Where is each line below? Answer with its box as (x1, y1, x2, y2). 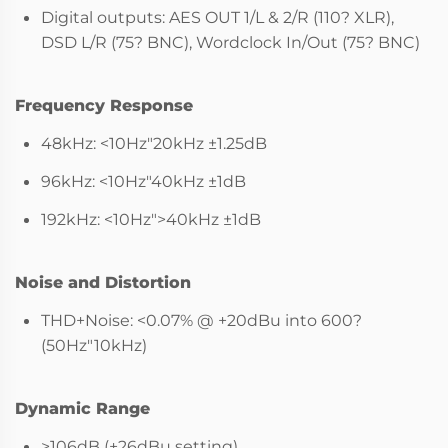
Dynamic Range (15, 398, 150, 418)
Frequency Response (15, 95, 193, 115)
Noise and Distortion (15, 272, 191, 292)
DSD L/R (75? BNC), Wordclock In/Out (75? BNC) (41, 32, 420, 52)
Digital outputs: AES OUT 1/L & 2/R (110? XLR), (41, 7, 394, 27)
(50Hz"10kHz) (41, 335, 147, 355)
